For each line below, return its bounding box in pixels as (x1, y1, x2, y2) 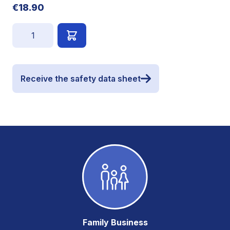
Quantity (12, 24, 43, 34)
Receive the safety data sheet (21, 73, 141, 84)
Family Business (82, 217, 148, 227)
